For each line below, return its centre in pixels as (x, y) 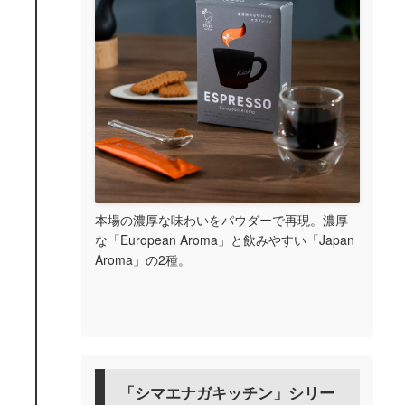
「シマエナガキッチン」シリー (227, 392)
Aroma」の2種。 (143, 259)
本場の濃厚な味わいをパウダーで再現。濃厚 (221, 219)
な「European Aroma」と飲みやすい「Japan (225, 239)
